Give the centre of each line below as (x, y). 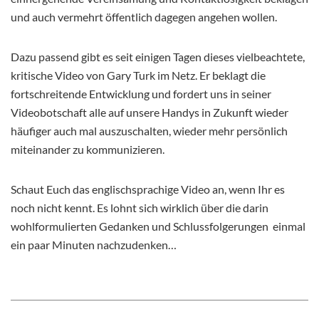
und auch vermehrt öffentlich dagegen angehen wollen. (144, 16)
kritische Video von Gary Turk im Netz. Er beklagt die (138, 75)
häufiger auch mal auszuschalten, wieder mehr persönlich (149, 130)
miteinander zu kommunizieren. (88, 149)
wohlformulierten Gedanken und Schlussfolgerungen (141, 226)
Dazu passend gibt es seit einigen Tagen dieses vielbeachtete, (158, 56)
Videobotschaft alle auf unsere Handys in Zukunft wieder (150, 112)
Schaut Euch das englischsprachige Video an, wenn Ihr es (148, 189)
